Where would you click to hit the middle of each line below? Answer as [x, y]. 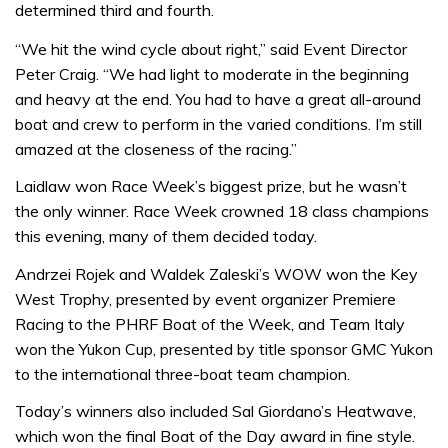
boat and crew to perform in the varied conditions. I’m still [218, 123]
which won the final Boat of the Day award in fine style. [215, 436]
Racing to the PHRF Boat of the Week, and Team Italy [210, 323]
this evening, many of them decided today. [166, 236]
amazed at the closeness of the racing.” [156, 148]
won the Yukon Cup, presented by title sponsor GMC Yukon [224, 348]
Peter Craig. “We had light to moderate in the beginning [212, 73]
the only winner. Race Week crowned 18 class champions [222, 211]
